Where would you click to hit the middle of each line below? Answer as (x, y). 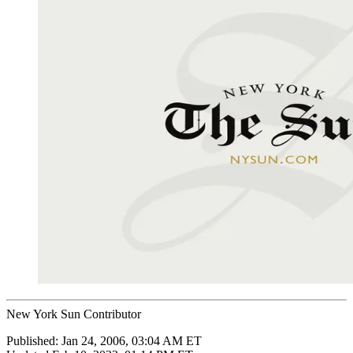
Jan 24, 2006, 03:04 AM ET (132, 340)
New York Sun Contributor (74, 314)
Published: (34, 340)
